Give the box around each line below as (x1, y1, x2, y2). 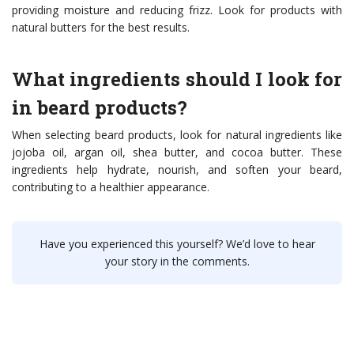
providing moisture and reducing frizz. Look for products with (12, 2, 342, 18)
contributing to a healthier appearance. (12, 179, 209, 195)
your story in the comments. (104, 254, 250, 269)
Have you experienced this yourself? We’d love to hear (39, 236, 315, 252)
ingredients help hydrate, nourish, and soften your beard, (12, 162, 342, 178)
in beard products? (12, 95, 187, 121)
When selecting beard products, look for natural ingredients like (12, 127, 342, 143)
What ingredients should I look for (12, 66, 342, 92)
